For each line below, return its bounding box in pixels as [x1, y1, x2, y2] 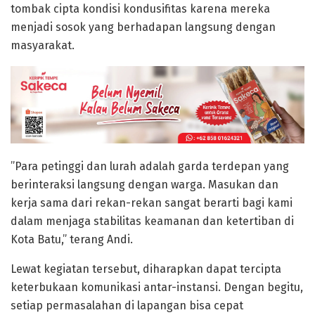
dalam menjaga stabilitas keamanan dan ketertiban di [11, 214, 294, 229]
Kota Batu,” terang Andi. [11, 233, 133, 247]
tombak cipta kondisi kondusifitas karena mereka [11, 2, 270, 16]
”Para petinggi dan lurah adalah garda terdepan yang [11, 160, 289, 174]
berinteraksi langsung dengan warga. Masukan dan [11, 178, 278, 192]
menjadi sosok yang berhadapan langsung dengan [11, 20, 276, 34]
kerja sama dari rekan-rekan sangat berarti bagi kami [11, 196, 292, 210]
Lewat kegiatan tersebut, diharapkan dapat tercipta [11, 262, 281, 276]
